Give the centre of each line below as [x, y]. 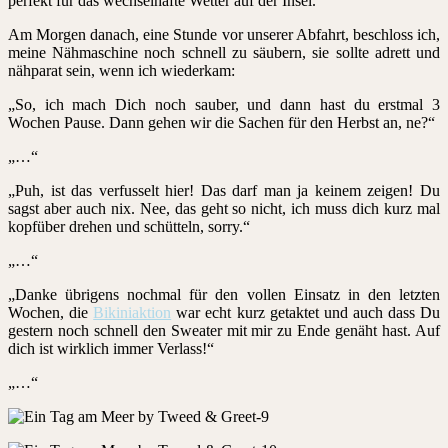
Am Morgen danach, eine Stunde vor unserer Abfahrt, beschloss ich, [224, 34]
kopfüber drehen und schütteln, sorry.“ [129, 226]
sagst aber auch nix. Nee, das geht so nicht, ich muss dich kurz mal [224, 208]
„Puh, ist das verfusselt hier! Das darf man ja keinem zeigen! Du [224, 190]
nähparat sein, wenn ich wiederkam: [121, 70]
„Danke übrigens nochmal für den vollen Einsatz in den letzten [224, 294]
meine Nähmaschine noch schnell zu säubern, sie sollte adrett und [224, 52]
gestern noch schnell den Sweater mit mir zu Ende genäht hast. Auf [224, 330]
